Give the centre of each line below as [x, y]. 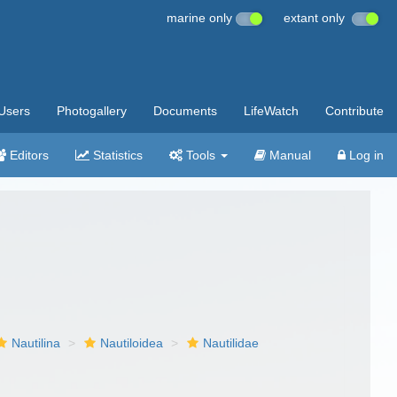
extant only [318, 18]
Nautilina [36, 343]
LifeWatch [271, 111]
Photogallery [92, 111]
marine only [201, 18]
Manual [288, 155]
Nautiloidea [132, 343]
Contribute [354, 111]
